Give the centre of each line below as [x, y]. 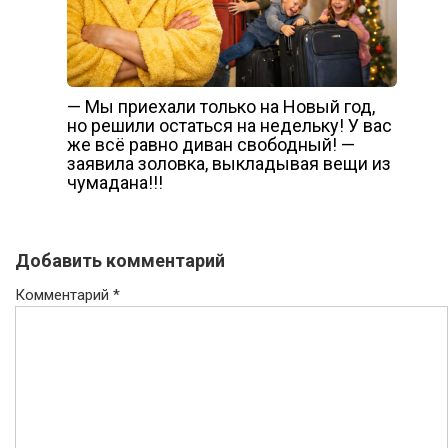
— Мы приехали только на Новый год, [220, 107]
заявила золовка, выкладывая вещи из [228, 164]
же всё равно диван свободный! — [210, 145]
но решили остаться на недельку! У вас [229, 126]
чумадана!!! [114, 183]
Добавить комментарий [120, 261]
